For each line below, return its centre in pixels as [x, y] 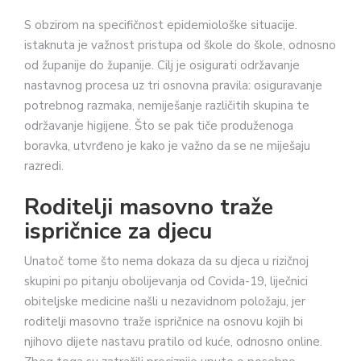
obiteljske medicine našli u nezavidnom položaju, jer [165, 301]
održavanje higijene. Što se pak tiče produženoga [159, 126]
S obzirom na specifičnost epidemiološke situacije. [161, 25]
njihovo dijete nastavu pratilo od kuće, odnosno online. [173, 341]
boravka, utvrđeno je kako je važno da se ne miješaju [167, 146]
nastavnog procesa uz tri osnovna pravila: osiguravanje [173, 86]
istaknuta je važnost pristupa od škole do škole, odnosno [180, 46]
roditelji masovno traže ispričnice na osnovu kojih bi [164, 321]
